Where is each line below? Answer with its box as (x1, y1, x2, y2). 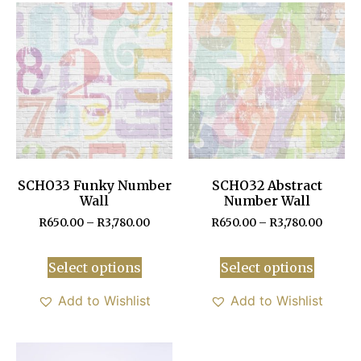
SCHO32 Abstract (211, 176, 322, 193)
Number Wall (223, 192, 310, 209)
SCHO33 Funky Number (17, 176, 172, 193)
